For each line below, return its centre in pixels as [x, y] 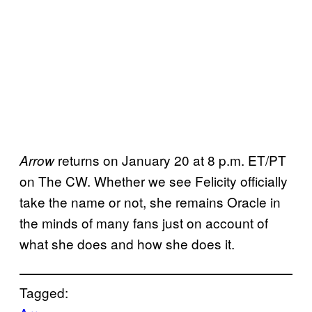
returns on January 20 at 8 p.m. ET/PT [170, 159]
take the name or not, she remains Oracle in [150, 201]
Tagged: [44, 292]
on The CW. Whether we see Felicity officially [154, 180]
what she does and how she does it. [127, 243]
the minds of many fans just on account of [144, 222]
